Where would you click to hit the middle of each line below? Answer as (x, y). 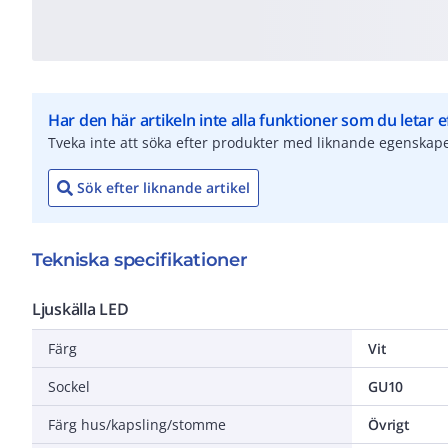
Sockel (69, 386)
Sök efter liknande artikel (163, 187)
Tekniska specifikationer (140, 259)
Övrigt (389, 424)
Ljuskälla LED (80, 308)
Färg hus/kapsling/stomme (137, 424)
